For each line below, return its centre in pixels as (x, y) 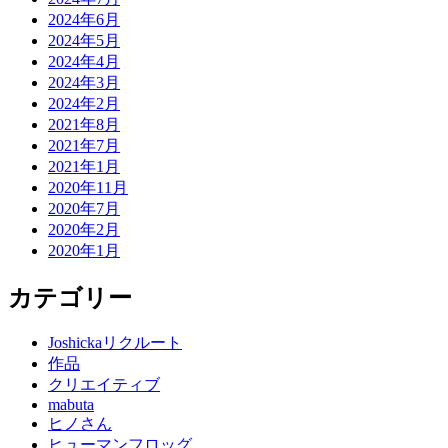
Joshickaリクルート (115, 343)
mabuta (71, 405)
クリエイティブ (104, 385)
